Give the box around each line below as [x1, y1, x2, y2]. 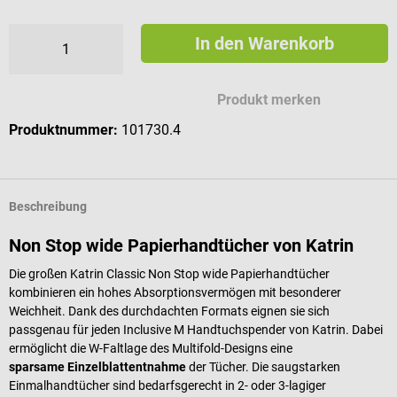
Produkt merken [217, 90, 322, 108]
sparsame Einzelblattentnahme [9, 359, 186, 374]
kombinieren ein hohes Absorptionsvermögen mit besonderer [9, 284, 341, 300]
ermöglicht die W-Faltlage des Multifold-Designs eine [9, 340, 292, 355]
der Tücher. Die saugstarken [186, 359, 340, 374]
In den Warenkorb [195, 32, 335, 54]
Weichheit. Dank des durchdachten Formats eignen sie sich [9, 303, 330, 318]
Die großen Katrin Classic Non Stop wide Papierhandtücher [9, 266, 330, 281]
